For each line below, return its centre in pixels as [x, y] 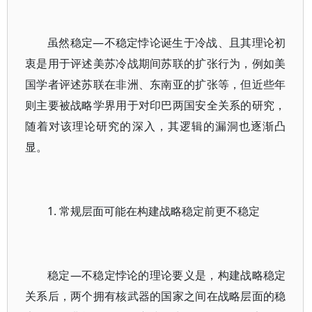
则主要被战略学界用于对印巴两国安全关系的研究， [156, 105]
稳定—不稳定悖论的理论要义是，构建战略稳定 [167, 275]
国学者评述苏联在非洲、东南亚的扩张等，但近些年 [156, 84]
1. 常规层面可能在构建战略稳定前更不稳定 [154, 211]
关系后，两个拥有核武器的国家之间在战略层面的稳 [156, 296]
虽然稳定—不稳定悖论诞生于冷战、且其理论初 [167, 42]
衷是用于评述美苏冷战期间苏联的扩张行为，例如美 [156, 63]
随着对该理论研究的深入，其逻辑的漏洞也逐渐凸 [156, 126]
